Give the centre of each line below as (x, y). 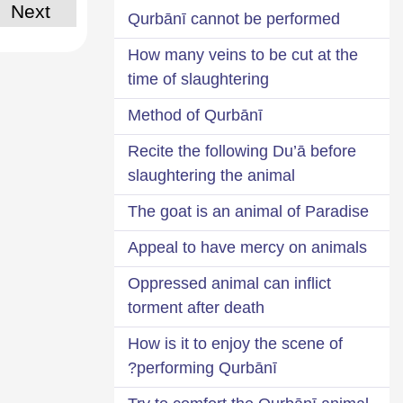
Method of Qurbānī (195, 115)
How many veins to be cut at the (243, 54)
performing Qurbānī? (207, 367)
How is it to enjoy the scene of (235, 343)
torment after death (196, 307)
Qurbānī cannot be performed (234, 18)
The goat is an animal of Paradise (248, 211)
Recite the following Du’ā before (242, 151)
